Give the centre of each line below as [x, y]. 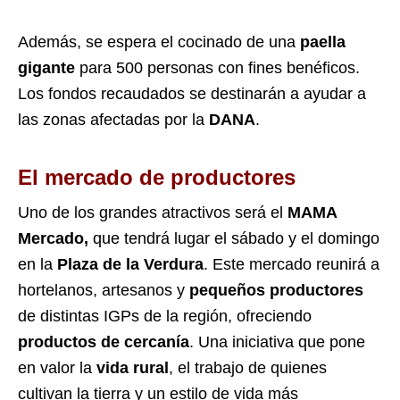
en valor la [57, 367]
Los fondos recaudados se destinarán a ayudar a [192, 93]
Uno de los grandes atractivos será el [153, 212]
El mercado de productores [157, 177]
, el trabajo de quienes [248, 367]
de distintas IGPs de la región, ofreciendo [165, 316]
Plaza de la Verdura [128, 264]
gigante [46, 67]
